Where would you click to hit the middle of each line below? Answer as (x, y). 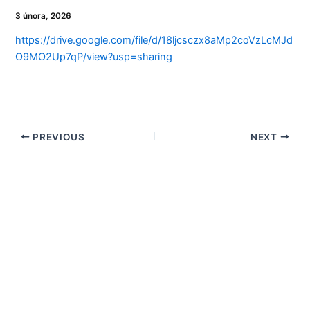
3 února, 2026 (44, 16)
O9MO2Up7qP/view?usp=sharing (94, 57)
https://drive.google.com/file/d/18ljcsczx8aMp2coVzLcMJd (154, 40)
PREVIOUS (57, 137)
